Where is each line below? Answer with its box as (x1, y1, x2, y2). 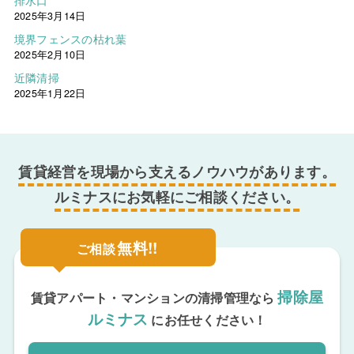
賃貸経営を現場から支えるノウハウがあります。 (18, 161, 336, 183)
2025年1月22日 (13, 86, 86, 101)
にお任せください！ (151, 311, 267, 330)
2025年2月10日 (13, 47, 86, 62)
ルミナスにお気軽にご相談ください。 (54, 186, 300, 208)
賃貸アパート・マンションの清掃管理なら (30, 288, 275, 307)
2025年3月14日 (13, 9, 86, 24)
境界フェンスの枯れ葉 (13, 31, 127, 47)
